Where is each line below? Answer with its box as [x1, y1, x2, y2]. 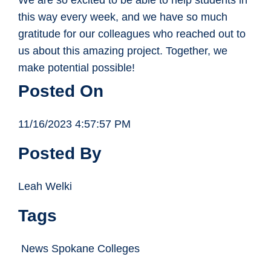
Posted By [18, 144, 102, 163]
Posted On [18, 82, 103, 101]
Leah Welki [18, 180, 72, 193]
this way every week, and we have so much [18, 11, 227, 24]
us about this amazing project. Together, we [18, 45, 227, 57]
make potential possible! [18, 62, 138, 74]
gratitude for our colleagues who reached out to [18, 28, 246, 41]
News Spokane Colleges [18, 243, 140, 255]
